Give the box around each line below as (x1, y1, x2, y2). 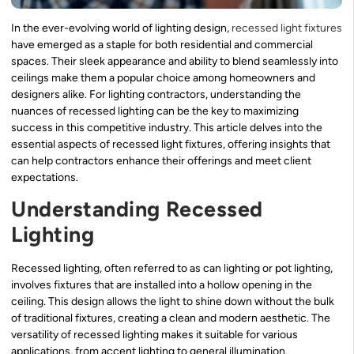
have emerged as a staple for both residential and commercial (11, 37, 313, 51)
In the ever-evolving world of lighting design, (11, 21, 232, 35)
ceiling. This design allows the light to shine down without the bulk (11, 295, 334, 309)
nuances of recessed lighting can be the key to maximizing (11, 104, 299, 118)
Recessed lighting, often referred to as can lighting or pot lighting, (11, 262, 333, 276)
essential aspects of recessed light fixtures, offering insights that (11, 137, 330, 151)
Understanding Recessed (11, 196, 263, 223)
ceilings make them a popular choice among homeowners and (11, 70, 315, 85)
